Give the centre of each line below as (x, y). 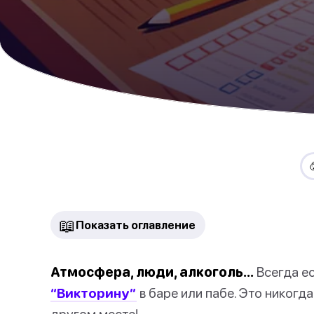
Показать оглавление (136, 225)
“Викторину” (94, 293)
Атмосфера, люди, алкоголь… (152, 272)
